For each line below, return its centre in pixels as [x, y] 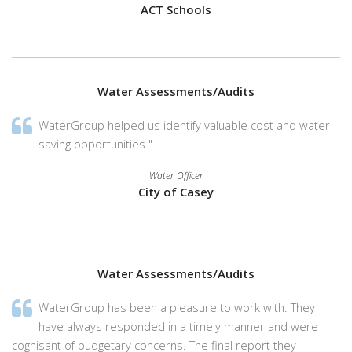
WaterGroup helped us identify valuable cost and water [185, 125]
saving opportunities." [96, 143]
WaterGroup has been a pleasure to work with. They [177, 307]
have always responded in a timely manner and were [179, 326]
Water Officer [176, 175]
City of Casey [176, 191]
